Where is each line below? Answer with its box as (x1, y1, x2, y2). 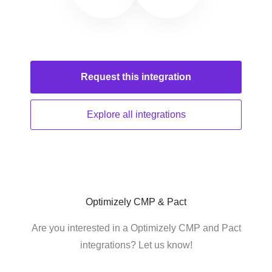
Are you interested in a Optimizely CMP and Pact (31, 223, 241, 233)
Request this (81, 72, 141, 82)
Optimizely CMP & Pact (86, 197, 186, 207)
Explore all (86, 109, 135, 120)
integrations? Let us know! (80, 240, 192, 250)
